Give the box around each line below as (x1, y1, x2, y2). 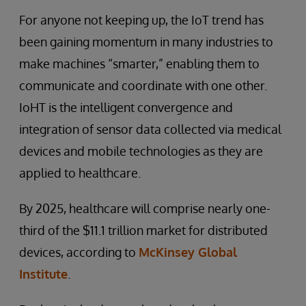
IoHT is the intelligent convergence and (19, 100, 233, 115)
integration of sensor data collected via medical (19, 122, 281, 137)
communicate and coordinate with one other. (19, 78, 267, 93)
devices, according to (19, 245, 139, 260)
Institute (19, 266, 68, 281)
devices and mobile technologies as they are (19, 143, 263, 158)
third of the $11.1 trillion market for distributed (19, 223, 268, 238)
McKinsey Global (139, 245, 237, 260)
